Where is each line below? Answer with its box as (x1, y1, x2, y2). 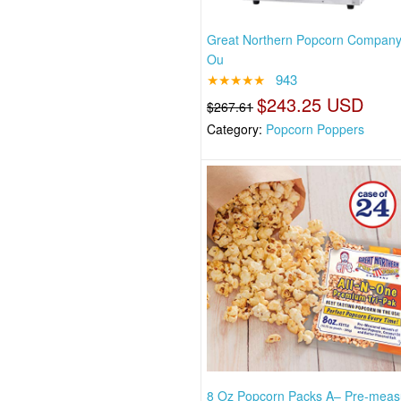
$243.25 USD (257, 90, 364, 117)
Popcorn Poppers (266, 119, 365, 138)
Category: (207, 119, 267, 138)
